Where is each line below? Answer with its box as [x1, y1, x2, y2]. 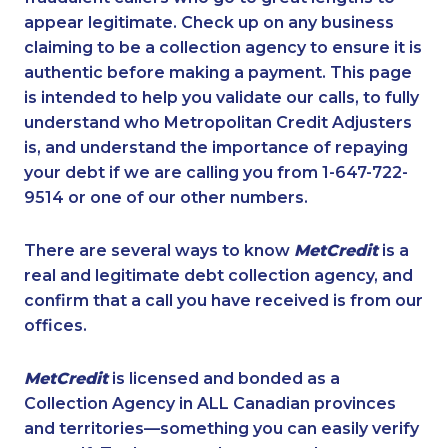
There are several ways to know [24, 241, 294, 261]
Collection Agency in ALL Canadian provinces [24, 394, 396, 414]
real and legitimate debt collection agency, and [24, 266, 413, 286]
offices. [24, 316, 87, 336]
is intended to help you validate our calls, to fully [24, 88, 419, 108]
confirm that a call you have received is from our [24, 291, 423, 311]
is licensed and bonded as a [108, 369, 340, 389]
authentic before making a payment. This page [24, 63, 412, 83]
